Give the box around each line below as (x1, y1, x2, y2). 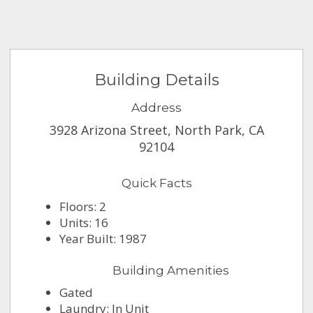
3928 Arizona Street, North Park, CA (49, 122, 264, 139)
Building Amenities (112, 263, 229, 278)
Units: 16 (59, 214, 109, 231)
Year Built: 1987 (59, 231, 147, 247)
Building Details (94, 71, 219, 90)
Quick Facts (121, 176, 192, 191)
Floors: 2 (59, 198, 107, 215)
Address (131, 101, 182, 115)
